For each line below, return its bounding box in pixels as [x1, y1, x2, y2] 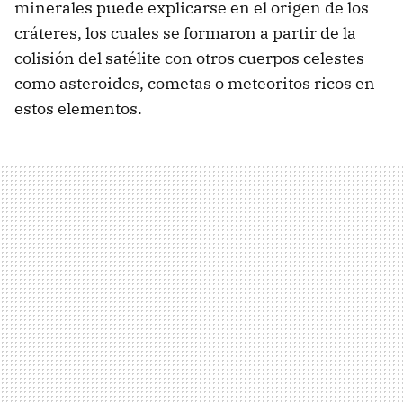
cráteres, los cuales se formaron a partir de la [14, 22, 356, 44]
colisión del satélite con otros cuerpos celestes [14, 48, 364, 69]
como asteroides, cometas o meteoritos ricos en [14, 73, 375, 94]
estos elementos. [14, 98, 142, 120]
